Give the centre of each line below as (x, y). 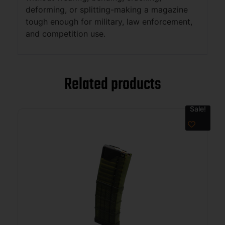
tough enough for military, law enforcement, (109, 21)
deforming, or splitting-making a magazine (107, 9)
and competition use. (66, 33)
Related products (113, 85)
